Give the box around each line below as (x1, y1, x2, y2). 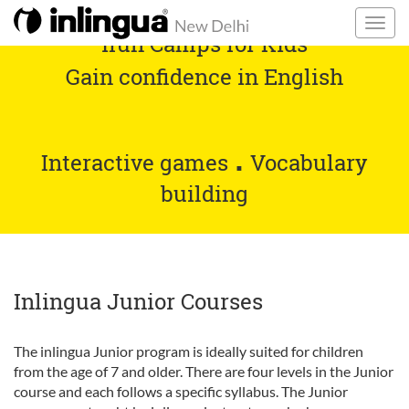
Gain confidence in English (65, 62, 344, 91)
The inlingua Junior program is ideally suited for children (14, 342, 363, 360)
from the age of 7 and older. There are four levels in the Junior (14, 362, 393, 380)
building (161, 179, 248, 208)
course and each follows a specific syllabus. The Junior (14, 383, 348, 400)
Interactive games (41, 148, 234, 177)
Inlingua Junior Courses (14, 287, 263, 316)
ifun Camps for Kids (101, 29, 308, 58)
